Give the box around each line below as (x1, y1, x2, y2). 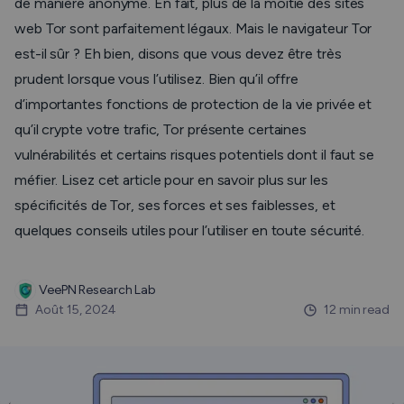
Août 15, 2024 (35, 302, 115, 317)
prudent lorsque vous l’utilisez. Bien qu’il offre (14, 70, 299, 87)
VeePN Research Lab (36, 281, 157, 298)
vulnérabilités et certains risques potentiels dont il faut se (14, 146, 374, 163)
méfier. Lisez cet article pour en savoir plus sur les (14, 171, 328, 188)
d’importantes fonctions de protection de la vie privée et (14, 96, 372, 113)
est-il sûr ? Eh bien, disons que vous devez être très (14, 45, 342, 62)
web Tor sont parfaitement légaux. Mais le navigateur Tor (14, 20, 372, 37)
